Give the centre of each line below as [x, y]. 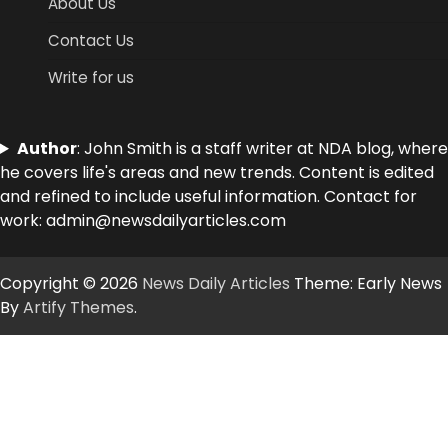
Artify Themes [78, 307]
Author [46, 148]
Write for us [91, 77]
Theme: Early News [366, 283]
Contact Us [91, 40]
